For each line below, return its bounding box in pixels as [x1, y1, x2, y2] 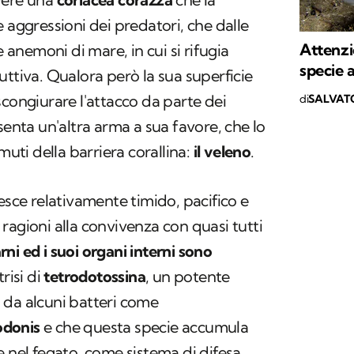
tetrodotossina [43, 266, 146, 287]
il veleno [193, 141, 251, 162]
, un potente [145, 266, 230, 287]
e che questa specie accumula [43, 317, 249, 337]
